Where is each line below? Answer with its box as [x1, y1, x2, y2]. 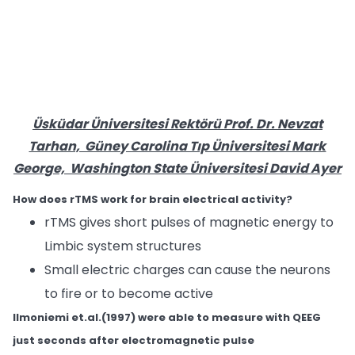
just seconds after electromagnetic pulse [13, 333, 254, 348]
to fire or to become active [44, 284, 213, 303]
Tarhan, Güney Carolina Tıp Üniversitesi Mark [29, 137, 326, 155]
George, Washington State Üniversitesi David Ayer [13, 159, 342, 177]
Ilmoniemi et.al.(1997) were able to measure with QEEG [13, 310, 321, 325]
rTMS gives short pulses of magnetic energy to [44, 213, 334, 231]
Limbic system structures [44, 237, 201, 255]
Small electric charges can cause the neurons [44, 261, 330, 279]
